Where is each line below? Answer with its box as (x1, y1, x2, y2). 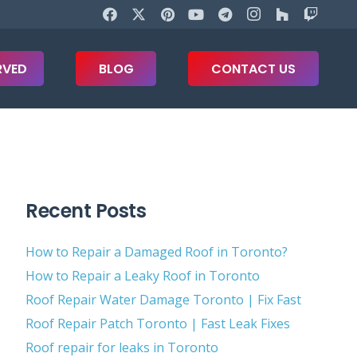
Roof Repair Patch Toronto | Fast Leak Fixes (25, 314, 290, 332)
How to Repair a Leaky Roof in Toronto (25, 266, 260, 284)
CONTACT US (211, 59, 296, 78)
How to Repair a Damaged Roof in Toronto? (25, 242, 288, 261)
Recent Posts (25, 197, 147, 224)
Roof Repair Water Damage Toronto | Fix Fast (25, 290, 301, 308)
